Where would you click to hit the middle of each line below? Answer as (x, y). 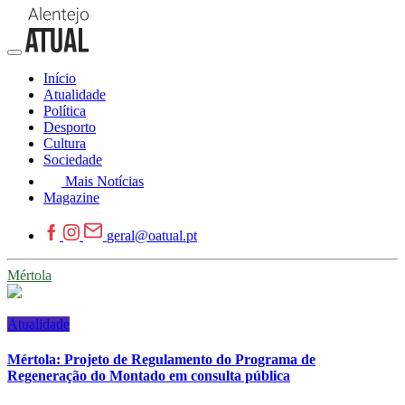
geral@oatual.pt (152, 235)
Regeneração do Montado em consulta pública (149, 376)
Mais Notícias (104, 181)
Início (60, 78)
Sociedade (73, 160)
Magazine (71, 198)
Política (65, 111)
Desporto (70, 127)
